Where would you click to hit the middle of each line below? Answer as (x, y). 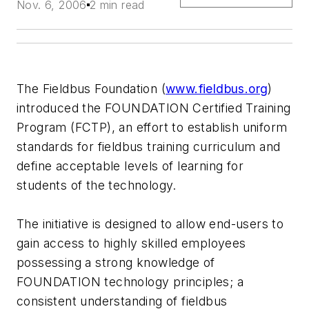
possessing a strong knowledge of (116, 263)
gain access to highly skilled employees (131, 243)
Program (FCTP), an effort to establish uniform (152, 128)
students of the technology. (97, 186)
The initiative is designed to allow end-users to (150, 224)
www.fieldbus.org (217, 89)
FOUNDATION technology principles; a (130, 282)
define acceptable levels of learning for (130, 166)
